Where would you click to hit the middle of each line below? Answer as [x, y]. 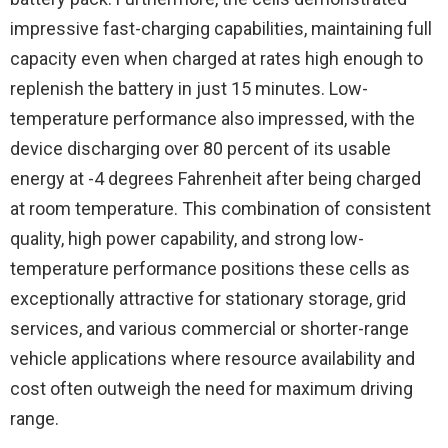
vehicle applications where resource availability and [212, 359]
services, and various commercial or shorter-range [209, 329]
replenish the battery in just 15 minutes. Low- [189, 89]
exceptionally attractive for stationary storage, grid [208, 299]
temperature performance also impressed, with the [212, 119]
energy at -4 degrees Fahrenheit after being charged [215, 179]
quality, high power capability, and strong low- [187, 239]
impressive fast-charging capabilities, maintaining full [221, 29]
